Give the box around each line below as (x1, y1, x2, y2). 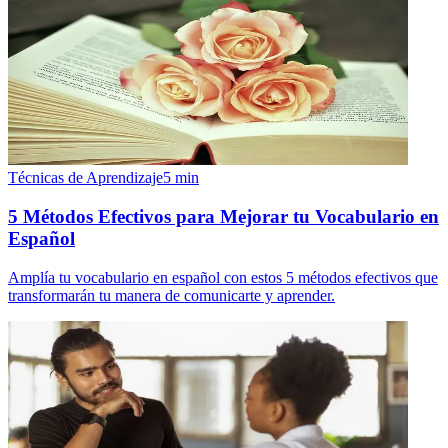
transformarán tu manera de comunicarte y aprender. (8, 286, 335, 304)
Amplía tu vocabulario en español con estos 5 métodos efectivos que (8, 268, 438, 286)
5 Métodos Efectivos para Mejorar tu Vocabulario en (8, 205, 439, 227)
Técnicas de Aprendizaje (8, 169, 163, 187)
